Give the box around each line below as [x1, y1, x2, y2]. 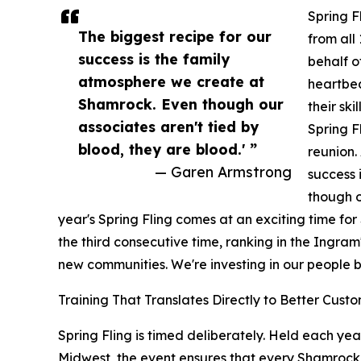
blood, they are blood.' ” [78, 139, 257, 158]
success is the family [78, 49, 230, 68]
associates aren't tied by [78, 117, 259, 135]
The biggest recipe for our [78, 27, 272, 45]
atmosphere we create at [78, 72, 264, 90]
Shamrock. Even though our [78, 94, 284, 113]
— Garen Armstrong [155, 162, 292, 180]
